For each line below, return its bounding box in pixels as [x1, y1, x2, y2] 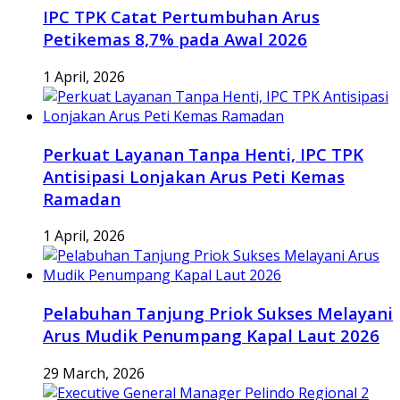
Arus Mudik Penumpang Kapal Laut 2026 [43, 323, 379, 346]
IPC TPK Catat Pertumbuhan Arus [43, 5, 320, 29]
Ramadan [43, 187, 121, 210]
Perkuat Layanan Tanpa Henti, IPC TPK [43, 142, 363, 165]
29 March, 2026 [43, 362, 145, 383]
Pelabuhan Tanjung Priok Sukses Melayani [43, 301, 393, 324]
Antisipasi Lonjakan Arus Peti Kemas [43, 164, 345, 187]
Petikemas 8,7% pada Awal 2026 [43, 28, 307, 51]
